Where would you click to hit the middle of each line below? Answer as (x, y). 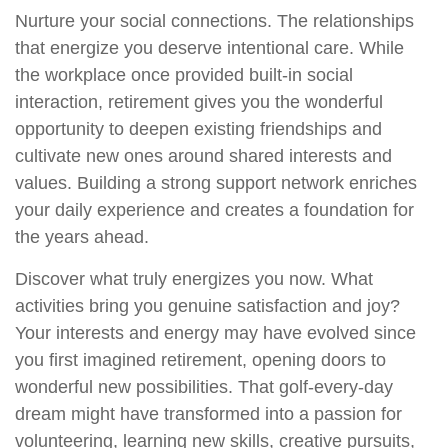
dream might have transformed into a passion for (208, 414)
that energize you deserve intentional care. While (209, 48)
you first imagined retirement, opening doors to (200, 360)
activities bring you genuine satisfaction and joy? (207, 306)
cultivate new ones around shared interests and (203, 156)
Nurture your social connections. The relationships (214, 21)
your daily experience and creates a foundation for (214, 210)
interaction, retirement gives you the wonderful (199, 102)
